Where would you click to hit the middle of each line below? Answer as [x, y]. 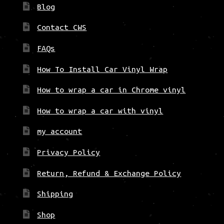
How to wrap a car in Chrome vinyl [111, 90]
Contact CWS [62, 27]
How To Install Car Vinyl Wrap [102, 69]
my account [60, 131]
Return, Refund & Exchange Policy [109, 173]
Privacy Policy [69, 152]
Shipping [55, 194]
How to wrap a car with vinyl [100, 110]
